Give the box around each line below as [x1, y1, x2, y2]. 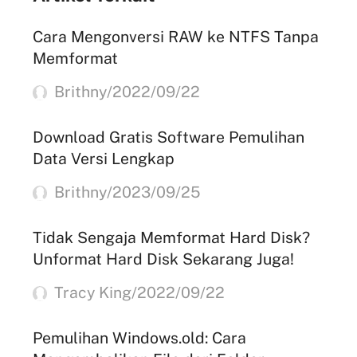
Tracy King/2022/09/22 [50, 282, 226, 301]
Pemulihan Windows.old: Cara [32, 328, 246, 347]
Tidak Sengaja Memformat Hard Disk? [32, 227, 310, 246]
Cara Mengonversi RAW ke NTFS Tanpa [32, 26, 319, 45]
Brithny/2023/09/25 [50, 182, 201, 201]
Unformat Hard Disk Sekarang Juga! [32, 249, 294, 268]
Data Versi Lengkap [32, 148, 175, 167]
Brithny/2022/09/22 [50, 81, 201, 100]
